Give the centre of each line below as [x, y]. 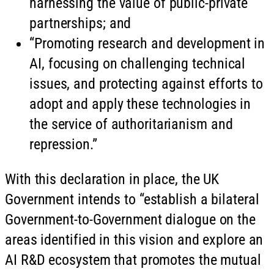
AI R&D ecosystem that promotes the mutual [133, 260]
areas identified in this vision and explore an [134, 239]
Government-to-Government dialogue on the [130, 219]
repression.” [63, 144]
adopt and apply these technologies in [140, 104]
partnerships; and [80, 23]
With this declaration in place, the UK [112, 179]
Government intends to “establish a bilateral [132, 199]
